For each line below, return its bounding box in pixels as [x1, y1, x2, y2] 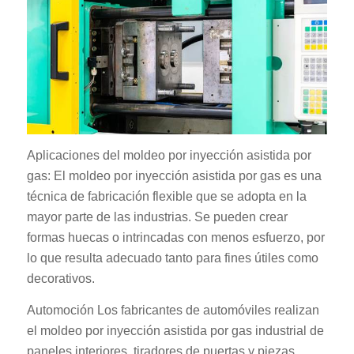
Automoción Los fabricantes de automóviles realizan [26, 303, 319, 317]
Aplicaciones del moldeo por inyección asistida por [26, 148, 311, 162]
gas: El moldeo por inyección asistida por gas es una [26, 168, 322, 183]
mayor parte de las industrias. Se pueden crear [26, 209, 288, 224]
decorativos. [26, 271, 95, 285]
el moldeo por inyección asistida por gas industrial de [26, 323, 324, 337]
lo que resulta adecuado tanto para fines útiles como [26, 250, 318, 265]
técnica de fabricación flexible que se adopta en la [26, 189, 307, 203]
